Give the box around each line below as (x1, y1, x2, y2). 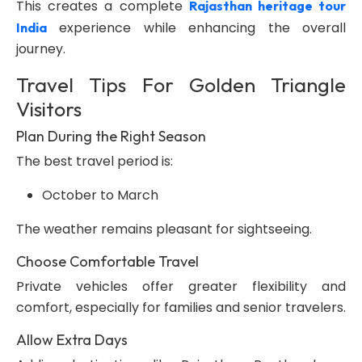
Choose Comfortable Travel (16, 252, 199, 271)
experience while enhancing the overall (47, 19, 346, 37)
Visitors (16, 96, 82, 122)
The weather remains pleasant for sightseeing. (16, 220, 312, 238)
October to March (42, 186, 158, 204)
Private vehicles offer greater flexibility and (16, 277, 346, 296)
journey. (16, 40, 65, 58)
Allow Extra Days (16, 330, 128, 349)
